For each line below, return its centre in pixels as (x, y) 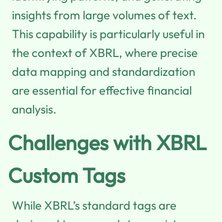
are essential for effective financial (102, 90)
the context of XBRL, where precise (105, 52)
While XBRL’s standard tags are (94, 205)
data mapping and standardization (104, 71)
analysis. (34, 109)
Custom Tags (67, 175)
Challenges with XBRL (107, 142)
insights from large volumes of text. (104, 15)
